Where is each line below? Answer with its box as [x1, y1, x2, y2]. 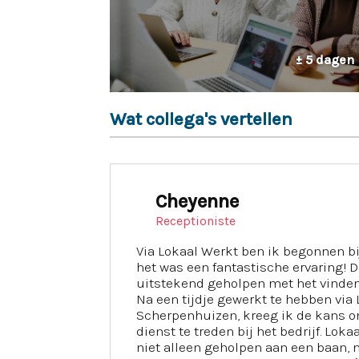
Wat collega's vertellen [110, 108, 292, 130]
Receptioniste [155, 213, 236, 228]
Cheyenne [155, 190, 239, 212]
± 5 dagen [295, 52, 354, 67]
